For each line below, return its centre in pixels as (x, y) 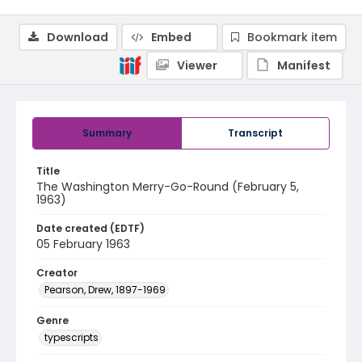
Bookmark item (292, 37)
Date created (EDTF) (90, 228)
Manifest (304, 65)
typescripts (72, 337)
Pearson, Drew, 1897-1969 (105, 290)
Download (78, 37)
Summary (107, 133)
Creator (57, 273)
